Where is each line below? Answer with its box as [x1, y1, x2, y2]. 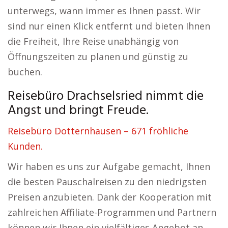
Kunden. [8, 140, 43, 152]
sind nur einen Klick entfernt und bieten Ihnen [8, 20, 210, 32]
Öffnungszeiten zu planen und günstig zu [8, 50, 188, 63]
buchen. [8, 66, 42, 78]
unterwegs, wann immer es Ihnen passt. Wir [8, 5, 201, 17]
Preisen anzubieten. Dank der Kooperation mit [8, 191, 212, 203]
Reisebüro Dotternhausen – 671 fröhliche [8, 125, 188, 137]
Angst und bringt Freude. [8, 100, 149, 121]
